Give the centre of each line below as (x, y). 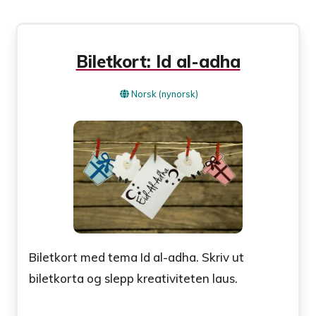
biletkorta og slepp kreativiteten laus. (134, 278)
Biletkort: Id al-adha (158, 62)
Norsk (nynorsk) (165, 94)
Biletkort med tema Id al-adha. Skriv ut (137, 257)
